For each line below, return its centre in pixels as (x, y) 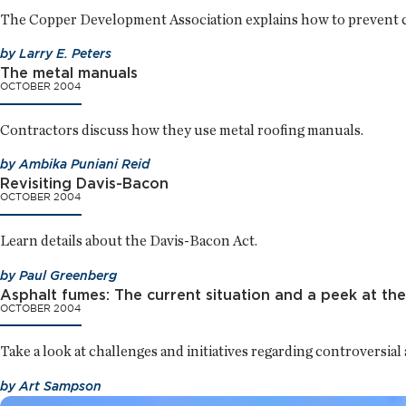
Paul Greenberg (68, 275)
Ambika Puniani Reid (84, 164)
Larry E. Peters (65, 54)
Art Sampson (60, 386)
